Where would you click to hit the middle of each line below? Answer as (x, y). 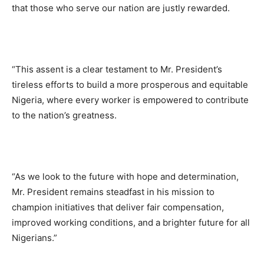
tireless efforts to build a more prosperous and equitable (130, 84)
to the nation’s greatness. (64, 115)
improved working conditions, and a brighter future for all (131, 222)
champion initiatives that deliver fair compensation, (118, 207)
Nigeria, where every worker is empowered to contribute (130, 100)
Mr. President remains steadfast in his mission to (113, 192)
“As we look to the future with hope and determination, (125, 176)
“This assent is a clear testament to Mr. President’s (117, 69)
